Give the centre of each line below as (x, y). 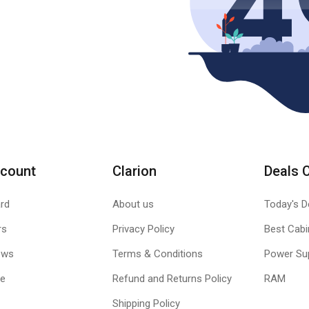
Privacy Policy (143, 229)
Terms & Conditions (157, 254)
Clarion (134, 171)
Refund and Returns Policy (172, 279)
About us (133, 204)
